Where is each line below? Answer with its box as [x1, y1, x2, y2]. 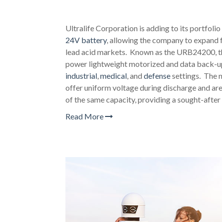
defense [144, 71, 170, 80]
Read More [65, 111, 105, 121]
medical [100, 71, 127, 80]
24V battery [65, 35, 107, 45]
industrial [65, 71, 97, 80]
